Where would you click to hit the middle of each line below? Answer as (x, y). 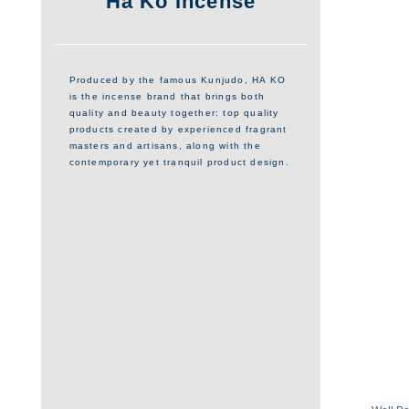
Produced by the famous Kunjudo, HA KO (177, 80)
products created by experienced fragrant (178, 130)
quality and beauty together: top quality (174, 113)
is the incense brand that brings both (167, 97)
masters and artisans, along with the (165, 146)
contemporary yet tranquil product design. (179, 163)
